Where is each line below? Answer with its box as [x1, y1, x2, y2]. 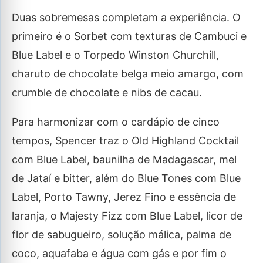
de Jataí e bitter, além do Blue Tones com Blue [12, 172, 241, 184]
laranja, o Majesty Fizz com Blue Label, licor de [12, 210, 242, 222]
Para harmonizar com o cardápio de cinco [12, 116, 220, 128]
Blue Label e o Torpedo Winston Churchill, [12, 49, 219, 61]
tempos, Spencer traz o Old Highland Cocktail [12, 134, 239, 147]
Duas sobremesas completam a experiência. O [12, 11, 241, 23]
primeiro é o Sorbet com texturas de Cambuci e [12, 30, 247, 42]
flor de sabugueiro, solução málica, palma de [12, 228, 231, 241]
